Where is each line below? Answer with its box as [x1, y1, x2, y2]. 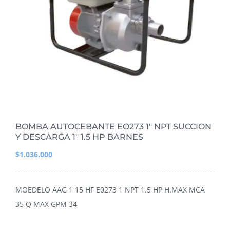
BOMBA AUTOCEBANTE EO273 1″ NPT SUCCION [15, 122, 212, 132]
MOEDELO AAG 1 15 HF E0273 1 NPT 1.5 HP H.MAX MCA [15, 185, 205, 195]
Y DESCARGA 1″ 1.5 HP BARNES [15, 132, 143, 142]
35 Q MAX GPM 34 [15, 199, 77, 209]
